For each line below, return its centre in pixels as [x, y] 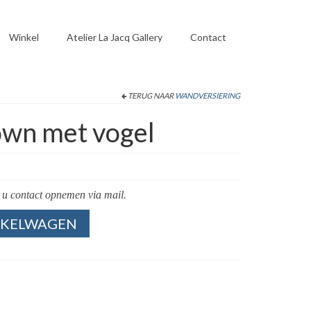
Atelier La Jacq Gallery [114, 37]
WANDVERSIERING [208, 95]
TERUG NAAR [151, 95]
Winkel [24, 37]
